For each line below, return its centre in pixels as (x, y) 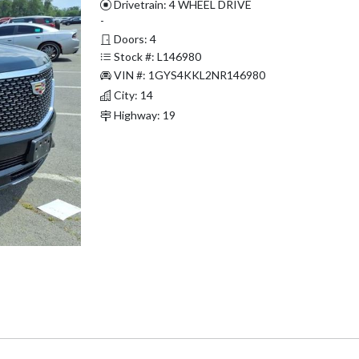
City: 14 (132, 95)
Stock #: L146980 (156, 56)
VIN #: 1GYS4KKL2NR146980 (188, 75)
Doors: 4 (133, 38)
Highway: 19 (143, 115)
